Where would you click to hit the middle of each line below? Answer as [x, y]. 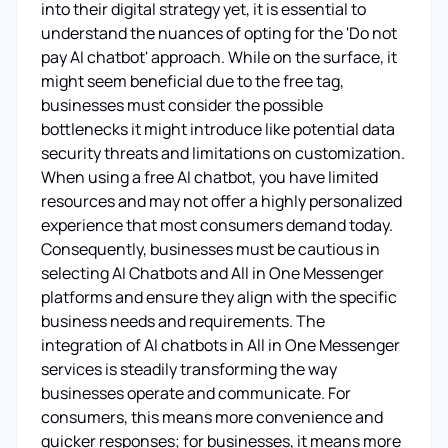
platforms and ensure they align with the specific [219, 297]
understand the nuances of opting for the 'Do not [219, 33]
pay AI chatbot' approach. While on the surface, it [219, 57]
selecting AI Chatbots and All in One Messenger [212, 273]
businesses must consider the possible [182, 105]
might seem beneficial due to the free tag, [192, 81]
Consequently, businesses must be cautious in [210, 249]
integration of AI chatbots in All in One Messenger [220, 345]
